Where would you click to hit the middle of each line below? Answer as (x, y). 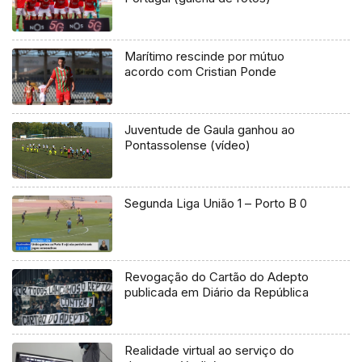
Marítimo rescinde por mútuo (205, 57)
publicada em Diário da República (217, 293)
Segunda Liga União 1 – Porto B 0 (216, 204)
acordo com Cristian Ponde (201, 72)
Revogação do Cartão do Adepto (217, 277)
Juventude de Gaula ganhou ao (210, 130)
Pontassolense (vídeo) (188, 145)
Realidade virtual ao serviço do (210, 351)
